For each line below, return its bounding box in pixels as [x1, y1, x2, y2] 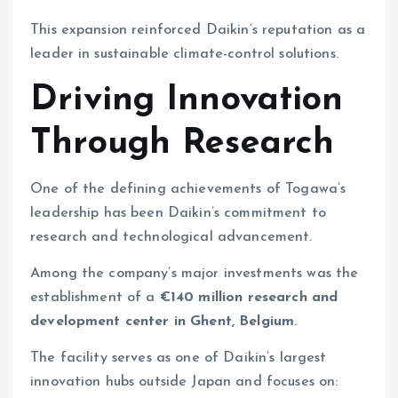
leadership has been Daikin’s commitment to [30, 205, 326, 220]
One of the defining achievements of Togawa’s [30, 181, 346, 196]
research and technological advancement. [30, 229, 313, 244]
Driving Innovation [30, 83, 344, 119]
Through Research [30, 126, 335, 163]
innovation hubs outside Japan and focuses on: [30, 374, 338, 389]
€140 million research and [159, 290, 338, 305]
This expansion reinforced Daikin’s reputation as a [30, 23, 366, 38]
